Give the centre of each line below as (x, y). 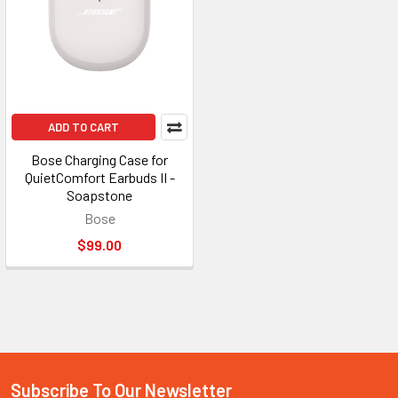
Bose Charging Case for (99, 159)
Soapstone (99, 195)
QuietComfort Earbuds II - (99, 177)
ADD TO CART (84, 127)
